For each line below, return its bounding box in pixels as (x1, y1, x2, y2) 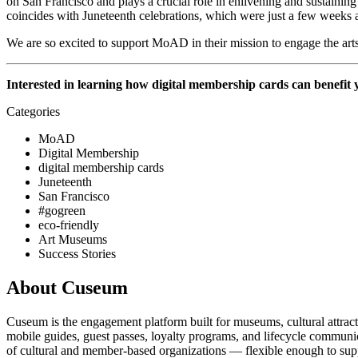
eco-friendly (38, 218, 99, 233)
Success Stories (38, 247, 116, 261)
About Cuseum (6, 277, 128, 299)
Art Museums (38, 233, 107, 247)
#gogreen (38, 204, 86, 218)
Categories (6, 105, 60, 119)
